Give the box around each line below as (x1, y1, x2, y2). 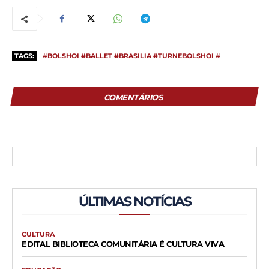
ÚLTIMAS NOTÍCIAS (78, 193, 191, 210)
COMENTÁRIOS (103, 92, 163, 103)
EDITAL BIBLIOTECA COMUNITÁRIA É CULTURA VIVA (22, 239, 224, 249)
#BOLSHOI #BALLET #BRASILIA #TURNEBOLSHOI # (43, 52, 220, 61)
